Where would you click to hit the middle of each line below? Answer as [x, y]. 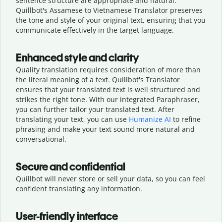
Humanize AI [150, 119]
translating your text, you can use [72, 119]
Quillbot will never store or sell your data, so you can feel [111, 178]
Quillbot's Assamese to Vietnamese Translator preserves [109, 10]
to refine [186, 119]
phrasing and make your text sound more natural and [105, 129]
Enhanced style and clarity [78, 57]
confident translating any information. [79, 188]
